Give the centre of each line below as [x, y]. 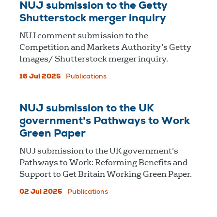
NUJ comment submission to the [84, 35]
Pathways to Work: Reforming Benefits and [103, 162]
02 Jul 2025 [41, 192]
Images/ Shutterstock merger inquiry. [94, 59]
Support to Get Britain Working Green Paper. [106, 174]
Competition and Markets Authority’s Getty [105, 47]
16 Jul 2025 [40, 77]
